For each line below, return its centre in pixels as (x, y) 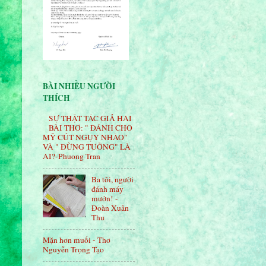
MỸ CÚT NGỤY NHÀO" (85, 137)
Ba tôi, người (113, 179)
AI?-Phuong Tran (72, 156)
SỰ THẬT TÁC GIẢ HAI (91, 118)
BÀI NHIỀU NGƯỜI (79, 86)
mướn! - (105, 198)
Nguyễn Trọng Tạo (73, 250)
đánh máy (108, 189)
